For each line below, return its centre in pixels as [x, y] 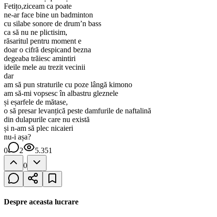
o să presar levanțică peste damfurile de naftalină [77, 111]
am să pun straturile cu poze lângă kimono [68, 85]
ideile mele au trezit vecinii [45, 67]
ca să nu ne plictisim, [36, 32]
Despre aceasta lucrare [41, 201]
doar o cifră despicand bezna [47, 50]
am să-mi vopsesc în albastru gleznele [61, 93]
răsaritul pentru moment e [43, 41]
